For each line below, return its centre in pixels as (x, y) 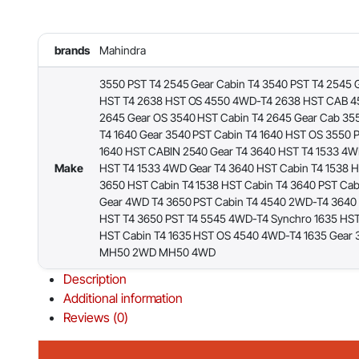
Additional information (123, 298)
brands (72, 50)
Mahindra (123, 50)
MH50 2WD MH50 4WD (157, 252)
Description (95, 279)
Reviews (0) (96, 318)
